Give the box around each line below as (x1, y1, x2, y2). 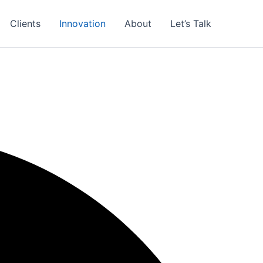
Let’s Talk (170, 18, 211, 29)
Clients (10, 18, 41, 29)
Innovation (59, 18, 106, 29)
